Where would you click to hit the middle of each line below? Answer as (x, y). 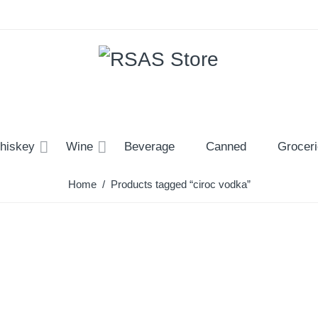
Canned (226, 146)
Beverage (149, 146)
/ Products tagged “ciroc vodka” (173, 184)
